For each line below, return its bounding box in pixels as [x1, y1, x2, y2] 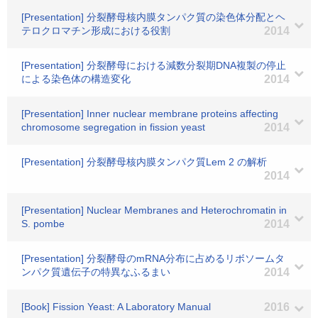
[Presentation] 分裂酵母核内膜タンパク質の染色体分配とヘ [21, 11, 285, 23]
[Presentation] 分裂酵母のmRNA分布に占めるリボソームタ [21, 253, 285, 264]
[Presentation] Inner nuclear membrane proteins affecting [21, 108, 278, 119]
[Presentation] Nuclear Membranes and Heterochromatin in [21, 204, 287, 216]
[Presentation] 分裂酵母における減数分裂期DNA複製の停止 [21, 60, 286, 71]
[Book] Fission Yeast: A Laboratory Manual [21, 301, 211, 312]
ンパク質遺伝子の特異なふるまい [21, 266, 170, 278]
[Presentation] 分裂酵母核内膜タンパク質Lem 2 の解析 [21, 156, 267, 168]
